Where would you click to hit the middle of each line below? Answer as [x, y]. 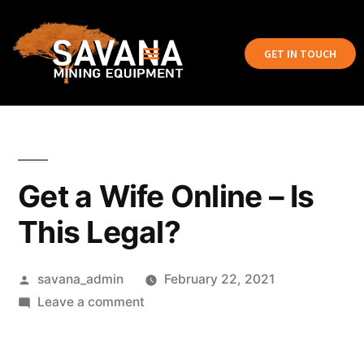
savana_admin [80, 279]
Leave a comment [91, 302]
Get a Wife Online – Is [166, 196]
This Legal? [99, 232]
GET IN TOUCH [300, 54]
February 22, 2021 [219, 279]
